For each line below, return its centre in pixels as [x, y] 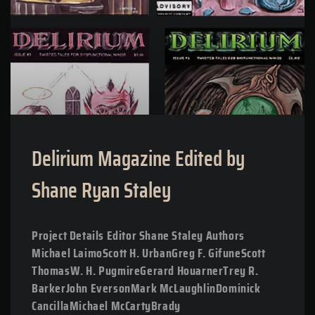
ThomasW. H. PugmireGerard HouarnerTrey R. [145, 270]
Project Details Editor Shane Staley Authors [138, 235]
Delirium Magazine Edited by [138, 158]
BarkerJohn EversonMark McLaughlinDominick [146, 288]
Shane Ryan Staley [101, 190]
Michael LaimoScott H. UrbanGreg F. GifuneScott [149, 253]
